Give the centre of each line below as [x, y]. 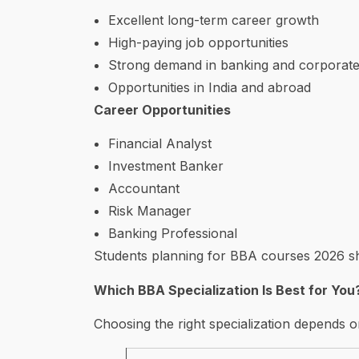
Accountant [144, 189]
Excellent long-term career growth [214, 20]
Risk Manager [150, 211]
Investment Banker [166, 166]
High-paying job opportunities [198, 42]
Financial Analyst [160, 144]
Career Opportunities [162, 109]
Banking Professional [173, 234]
